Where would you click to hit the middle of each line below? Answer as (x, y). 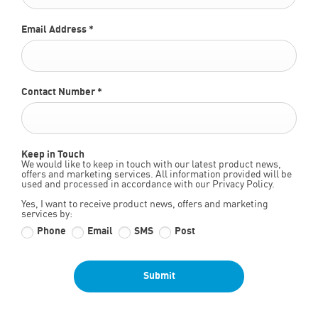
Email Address (55, 30)
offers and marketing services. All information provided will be (157, 175)
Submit (159, 276)
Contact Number (59, 93)
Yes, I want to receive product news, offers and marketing (145, 205)
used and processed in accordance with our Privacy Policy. (148, 185)
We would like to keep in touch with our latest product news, (151, 165)
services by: (47, 215)
